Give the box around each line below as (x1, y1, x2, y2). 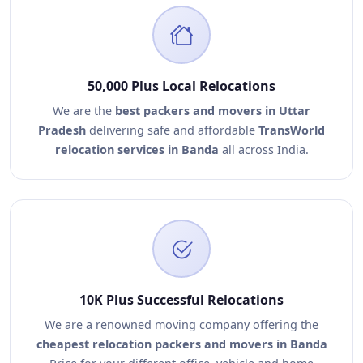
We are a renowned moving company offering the (45, 317, 318, 332)
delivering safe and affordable (86, 122, 258, 138)
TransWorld (258, 122, 325, 138)
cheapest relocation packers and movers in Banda (36, 336, 327, 352)
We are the (53, 103, 115, 118)
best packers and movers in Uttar (115, 103, 310, 118)
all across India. (218, 142, 309, 157)
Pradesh (38, 122, 86, 138)
